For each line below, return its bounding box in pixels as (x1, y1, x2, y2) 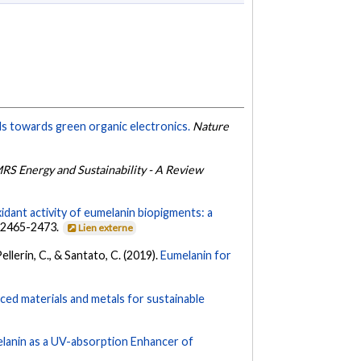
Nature (193, 119, 230, 134)
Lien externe (78, 221, 134, 234)
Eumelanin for (160, 248, 232, 263)
